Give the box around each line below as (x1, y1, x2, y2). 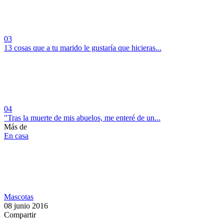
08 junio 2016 (4, 201, 48, 210)
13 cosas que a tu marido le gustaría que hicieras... (4, 43, 161, 52)
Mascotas (4, 192, 33, 201)
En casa (4, 131, 28, 140)
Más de (4, 122, 27, 131)
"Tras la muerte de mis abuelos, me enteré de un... (4, 113, 160, 122)
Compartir (4, 210, 36, 219)
